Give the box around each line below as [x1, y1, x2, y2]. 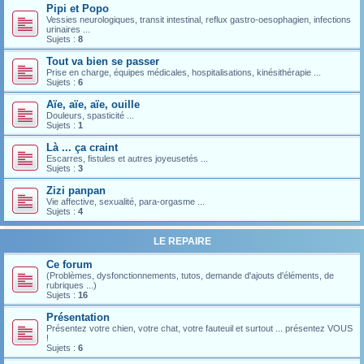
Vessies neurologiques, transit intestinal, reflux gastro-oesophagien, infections [46, 15, 351, 24]
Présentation [46, 311, 110, 323]
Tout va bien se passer [46, 55, 159, 67]
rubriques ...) [46, 280, 97, 290]
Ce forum [46, 258, 93, 271]
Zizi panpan [46, 184, 106, 197]
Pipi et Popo [46, 2, 109, 15]
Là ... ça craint [46, 141, 118, 154]
